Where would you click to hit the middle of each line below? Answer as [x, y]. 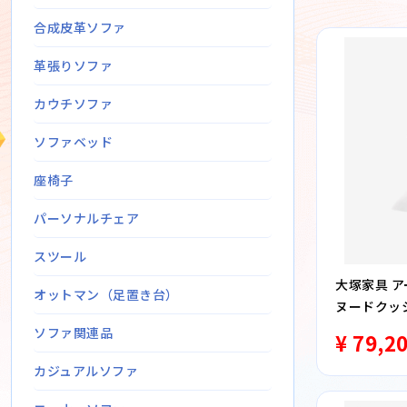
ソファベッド [73, 142]
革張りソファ [73, 65]
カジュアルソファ [86, 371]
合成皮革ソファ [80, 27]
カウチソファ [73, 104]
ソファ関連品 [73, 333]
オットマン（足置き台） [106, 294]
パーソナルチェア [86, 218]
